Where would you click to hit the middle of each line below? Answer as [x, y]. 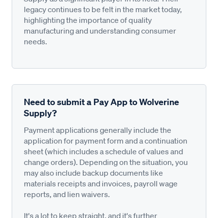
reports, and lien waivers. [67, 194]
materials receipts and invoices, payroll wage [101, 183]
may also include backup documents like [93, 173]
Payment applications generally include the [98, 130]
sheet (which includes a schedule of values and [103, 151]
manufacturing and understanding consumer [100, 30]
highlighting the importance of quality [88, 20]
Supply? [40, 113]
